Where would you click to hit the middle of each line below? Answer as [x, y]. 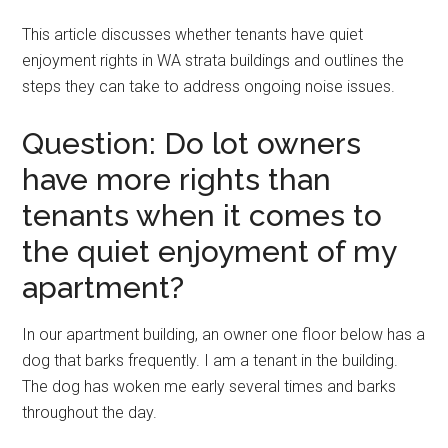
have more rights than [177, 180]
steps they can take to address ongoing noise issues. [209, 87]
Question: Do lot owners [192, 144]
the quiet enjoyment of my [209, 252]
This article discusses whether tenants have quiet [193, 35]
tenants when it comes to [202, 216]
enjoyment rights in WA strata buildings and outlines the [213, 61]
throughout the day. [90, 413]
